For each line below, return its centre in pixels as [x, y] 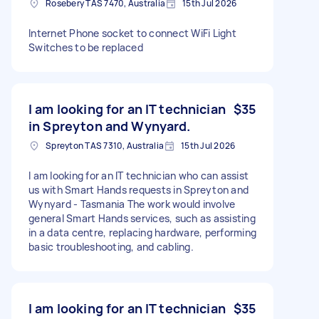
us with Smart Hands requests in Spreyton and [138, 189]
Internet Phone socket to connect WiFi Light [132, 33]
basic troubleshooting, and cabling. [111, 246]
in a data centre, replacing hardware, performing [142, 232]
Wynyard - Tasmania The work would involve [132, 204]
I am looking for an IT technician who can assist [138, 175]
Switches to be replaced [86, 47]
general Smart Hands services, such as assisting [142, 218]
